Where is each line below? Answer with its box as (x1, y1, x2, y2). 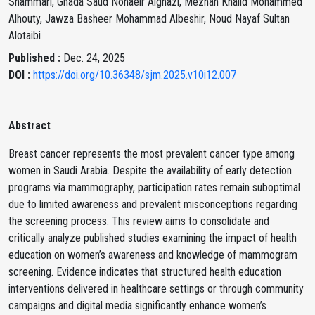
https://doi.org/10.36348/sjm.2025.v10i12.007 (33, 68, 236, 82)
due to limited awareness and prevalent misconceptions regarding (8, 198, 297, 211)
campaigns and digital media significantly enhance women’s (8, 299, 266, 312)
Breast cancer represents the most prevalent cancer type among (8, 147, 295, 160)
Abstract (8, 119, 51, 132)
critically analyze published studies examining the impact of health (8, 231, 297, 245)
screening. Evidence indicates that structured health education (8, 265, 281, 278)
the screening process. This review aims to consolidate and (8, 214, 269, 228)
